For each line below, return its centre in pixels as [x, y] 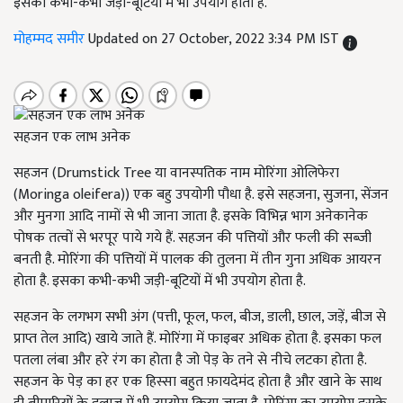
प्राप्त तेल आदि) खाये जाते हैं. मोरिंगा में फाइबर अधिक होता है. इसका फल [197, 339]
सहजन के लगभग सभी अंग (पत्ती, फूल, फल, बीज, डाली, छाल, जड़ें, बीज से [200, 318]
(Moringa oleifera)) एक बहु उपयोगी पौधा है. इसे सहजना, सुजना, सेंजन [201, 195]
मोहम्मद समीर [51, 39]
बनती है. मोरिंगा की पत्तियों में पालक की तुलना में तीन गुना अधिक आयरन [197, 260]
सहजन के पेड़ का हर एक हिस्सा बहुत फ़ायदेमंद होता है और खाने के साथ [197, 382]
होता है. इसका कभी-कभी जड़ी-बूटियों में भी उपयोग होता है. [160, 282]
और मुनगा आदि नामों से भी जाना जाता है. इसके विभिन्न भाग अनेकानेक [191, 217]
